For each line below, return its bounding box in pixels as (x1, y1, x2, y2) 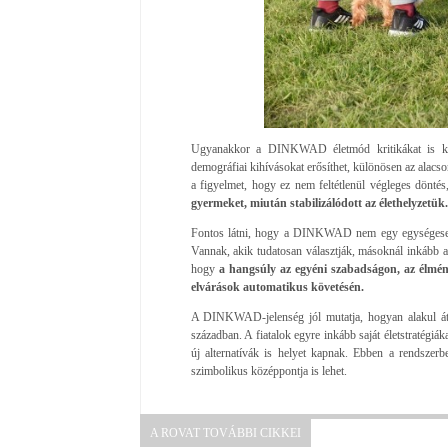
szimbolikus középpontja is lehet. (190, 363, 347, 378)
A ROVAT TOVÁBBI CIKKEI (149, 425, 301, 440)
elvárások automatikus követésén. (190, 279, 364, 294)
